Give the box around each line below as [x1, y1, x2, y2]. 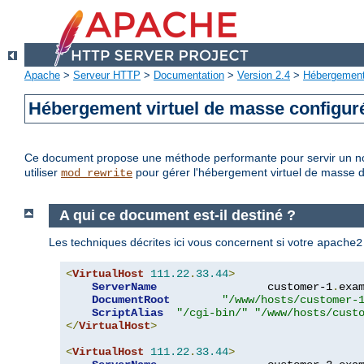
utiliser [24, 166, 61, 180]
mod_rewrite [61, 167, 132, 180]
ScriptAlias [92, 305, 163, 319]
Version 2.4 [237, 69, 290, 82]
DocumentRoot [92, 292, 170, 306]
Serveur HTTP [73, 69, 141, 82]
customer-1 [157, 279, 332, 293]
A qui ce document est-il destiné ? [58, 207, 296, 224]
